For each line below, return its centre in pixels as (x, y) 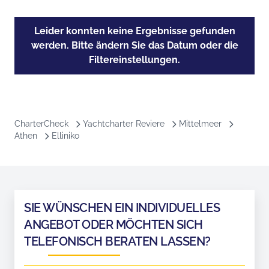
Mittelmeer (200, 124)
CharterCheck (41, 124)
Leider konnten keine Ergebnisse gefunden (134, 31)
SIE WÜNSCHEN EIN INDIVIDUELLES (122, 208)
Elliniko (65, 136)
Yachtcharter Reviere (124, 124)
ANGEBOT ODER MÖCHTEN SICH (113, 225)
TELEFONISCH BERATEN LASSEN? (117, 241)
